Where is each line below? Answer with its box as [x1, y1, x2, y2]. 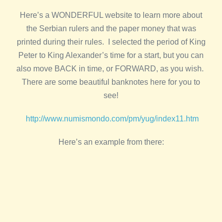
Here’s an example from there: [58, 138, 164, 146]
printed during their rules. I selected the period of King [16, 38, 206, 46]
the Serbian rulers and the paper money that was [26, 24, 196, 33]
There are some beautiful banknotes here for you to [22, 78, 200, 86]
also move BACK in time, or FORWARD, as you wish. [16, 64, 206, 73]
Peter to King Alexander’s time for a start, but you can [18, 51, 204, 59]
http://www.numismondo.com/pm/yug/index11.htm [25, 114, 199, 123]
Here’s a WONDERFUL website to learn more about [20, 11, 202, 19]
